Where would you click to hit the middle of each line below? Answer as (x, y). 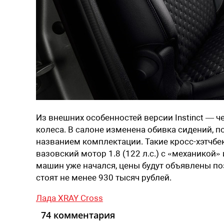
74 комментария (78, 215)
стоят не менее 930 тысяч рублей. (104, 177)
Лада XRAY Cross (69, 198)
